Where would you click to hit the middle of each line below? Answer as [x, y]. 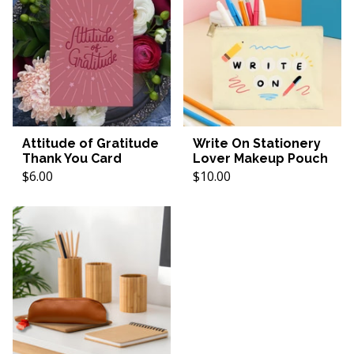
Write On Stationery [257, 143]
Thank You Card [72, 158]
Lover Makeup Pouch [260, 158]
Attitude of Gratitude [90, 143]
